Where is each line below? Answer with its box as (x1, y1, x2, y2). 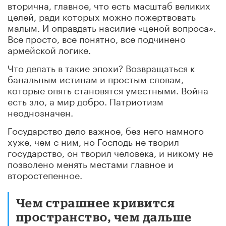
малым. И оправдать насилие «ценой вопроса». (8, 19, 216, 34)
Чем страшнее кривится (16, 195, 176, 209)
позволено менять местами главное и (8, 155, 174, 170)
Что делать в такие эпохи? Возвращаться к (8, 60, 195, 74)
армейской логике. (8, 41, 91, 56)
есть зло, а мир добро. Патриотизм (8, 93, 163, 107)
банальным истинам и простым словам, (8, 71, 184, 85)
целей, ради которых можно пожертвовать (8, 8, 196, 23)
